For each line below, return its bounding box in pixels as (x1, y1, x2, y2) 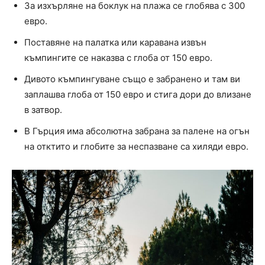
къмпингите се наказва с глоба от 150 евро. (24, 52, 212, 64)
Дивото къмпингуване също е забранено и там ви (24, 73, 240, 85)
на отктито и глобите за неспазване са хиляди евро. (24, 141, 248, 153)
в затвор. (24, 104, 62, 116)
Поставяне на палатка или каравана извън (24, 37, 206, 49)
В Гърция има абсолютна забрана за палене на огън (24, 125, 250, 137)
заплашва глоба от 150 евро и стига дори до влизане (24, 89, 251, 101)
